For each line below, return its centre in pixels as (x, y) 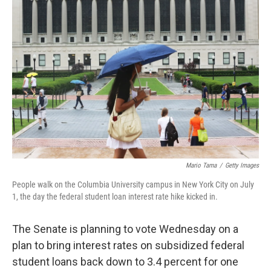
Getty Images (242, 165)
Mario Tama (201, 165)
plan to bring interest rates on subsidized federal (128, 245)
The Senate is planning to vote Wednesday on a (125, 229)
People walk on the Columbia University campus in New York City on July (133, 184)
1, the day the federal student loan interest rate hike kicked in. (115, 197)
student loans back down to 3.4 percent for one (125, 262)
